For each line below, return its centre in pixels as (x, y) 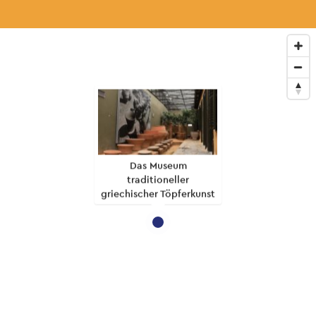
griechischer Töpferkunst (158, 194)
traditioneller (158, 180)
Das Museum (158, 165)
